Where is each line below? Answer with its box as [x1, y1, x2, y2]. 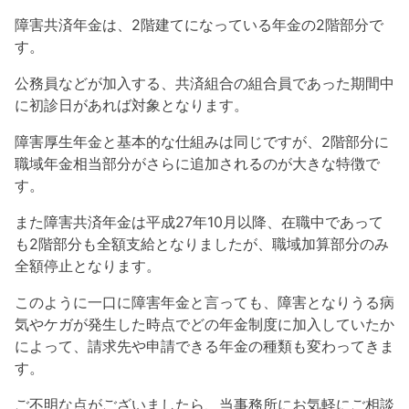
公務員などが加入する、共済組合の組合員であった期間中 [15, 74, 394, 93]
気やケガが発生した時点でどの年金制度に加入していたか [15, 315, 394, 334]
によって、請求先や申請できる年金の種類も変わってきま [15, 337, 394, 356]
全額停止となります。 [15, 257, 161, 276]
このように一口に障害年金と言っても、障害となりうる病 [15, 293, 394, 312]
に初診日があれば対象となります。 [15, 96, 248, 115]
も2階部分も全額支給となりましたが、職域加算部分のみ [15, 235, 389, 254]
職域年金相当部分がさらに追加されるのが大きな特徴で [15, 154, 380, 173]
